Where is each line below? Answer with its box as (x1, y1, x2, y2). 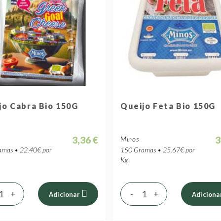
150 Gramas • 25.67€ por (120, 146, 195, 154)
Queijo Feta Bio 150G (120, 101, 216, 110)
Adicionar (49, 190, 80, 198)
